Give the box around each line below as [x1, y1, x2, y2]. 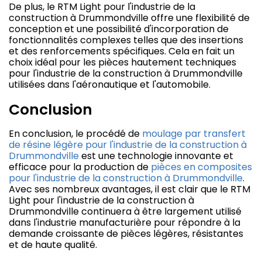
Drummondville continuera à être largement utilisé [9, 205, 242, 219]
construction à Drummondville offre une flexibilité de [9, 11, 250, 25]
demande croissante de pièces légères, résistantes [9, 227, 243, 241]
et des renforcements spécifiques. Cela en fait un [9, 44, 235, 58]
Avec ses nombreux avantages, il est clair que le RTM [9, 182, 250, 196]
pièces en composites [151, 160, 252, 174]
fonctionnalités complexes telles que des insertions [9, 33, 243, 47]
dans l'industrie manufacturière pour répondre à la [9, 216, 240, 230]
